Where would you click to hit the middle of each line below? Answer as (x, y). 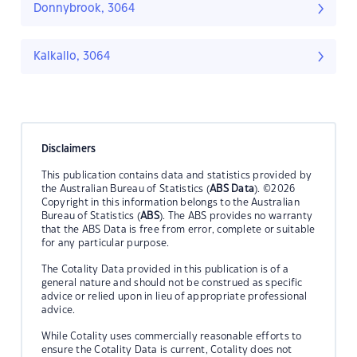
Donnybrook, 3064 (84, 9)
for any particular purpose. (105, 243)
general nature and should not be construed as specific (172, 282)
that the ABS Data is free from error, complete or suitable (178, 229)
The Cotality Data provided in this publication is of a (165, 269)
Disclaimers (69, 149)
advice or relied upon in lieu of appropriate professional (174, 296)
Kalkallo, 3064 (72, 57)
